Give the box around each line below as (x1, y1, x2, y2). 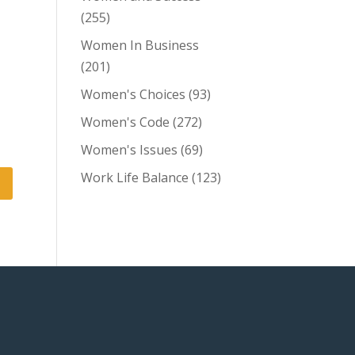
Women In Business (80, 36, 199, 54)
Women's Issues (80, 141, 177, 158)
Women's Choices (80, 86, 185, 103)
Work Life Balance (80, 169, 189, 186)
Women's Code (80, 113, 170, 131)
